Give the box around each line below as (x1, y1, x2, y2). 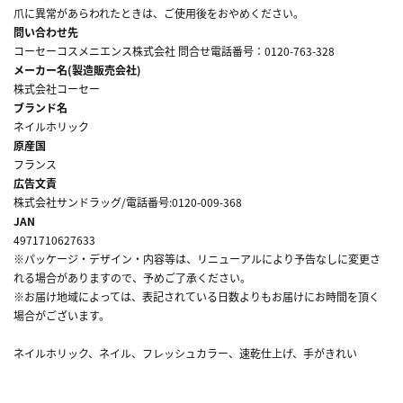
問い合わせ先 (13, 23, 78, 40)
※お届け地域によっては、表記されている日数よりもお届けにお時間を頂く (13, 288, 380, 304)
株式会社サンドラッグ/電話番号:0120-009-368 (13, 193, 242, 210)
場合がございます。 (13, 307, 110, 323)
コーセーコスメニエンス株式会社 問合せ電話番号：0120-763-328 (13, 42, 335, 58)
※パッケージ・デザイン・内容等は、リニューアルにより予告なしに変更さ (13, 250, 381, 266)
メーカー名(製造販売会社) (13, 61, 141, 77)
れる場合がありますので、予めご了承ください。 (13, 269, 251, 285)
